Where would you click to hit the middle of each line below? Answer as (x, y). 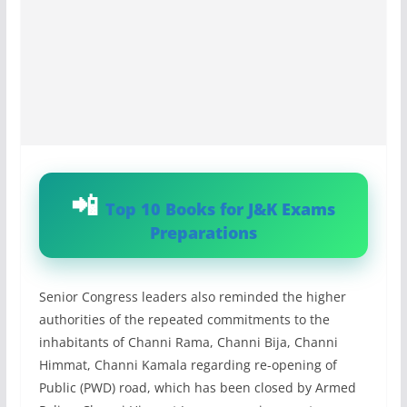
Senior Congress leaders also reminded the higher (192, 296)
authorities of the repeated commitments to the (184, 319)
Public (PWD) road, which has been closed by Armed (197, 387)
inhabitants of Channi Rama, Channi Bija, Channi (188, 342)
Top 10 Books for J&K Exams (221, 208)
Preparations (203, 232)
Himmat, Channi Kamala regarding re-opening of (188, 364)
